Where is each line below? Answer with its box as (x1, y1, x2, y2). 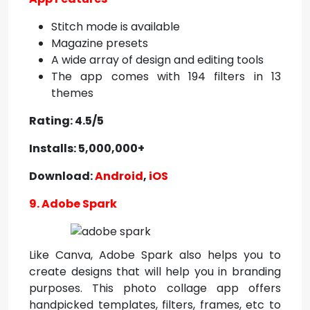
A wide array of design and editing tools (51, 52, 264, 68)
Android (95, 168, 143, 184)
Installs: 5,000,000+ (29, 140, 145, 156)
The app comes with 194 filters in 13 (51, 69, 281, 84)
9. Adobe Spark (29, 196, 117, 212)
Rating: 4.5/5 (29, 113, 104, 129)
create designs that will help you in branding (29, 264, 281, 280)
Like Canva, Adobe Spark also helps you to (29, 247, 281, 263)
